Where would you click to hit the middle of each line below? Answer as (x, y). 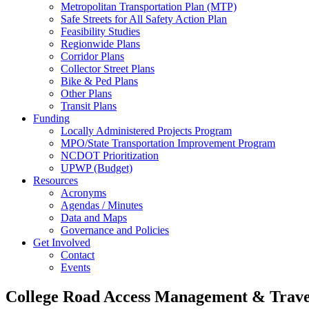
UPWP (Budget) (97, 168)
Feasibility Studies (100, 31)
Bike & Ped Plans (99, 81)
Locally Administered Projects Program (146, 130)
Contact (78, 255)
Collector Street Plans (108, 68)
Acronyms (83, 192)
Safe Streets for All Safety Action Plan (144, 19)
